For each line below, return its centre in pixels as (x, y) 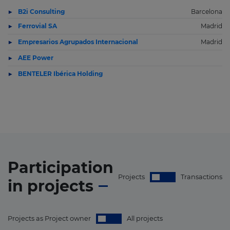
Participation (61, 168)
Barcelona (207, 12)
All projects (145, 218)
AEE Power (36, 58)
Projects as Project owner (49, 218)
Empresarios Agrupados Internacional (78, 42)
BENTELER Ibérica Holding (60, 74)
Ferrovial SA (37, 26)
